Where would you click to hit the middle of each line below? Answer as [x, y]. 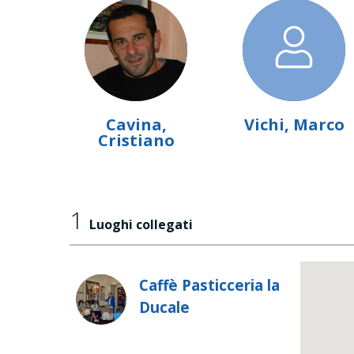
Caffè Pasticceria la [209, 285]
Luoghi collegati [141, 225]
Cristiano [136, 141]
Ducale [164, 307]
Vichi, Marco [294, 125]
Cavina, [136, 125]
